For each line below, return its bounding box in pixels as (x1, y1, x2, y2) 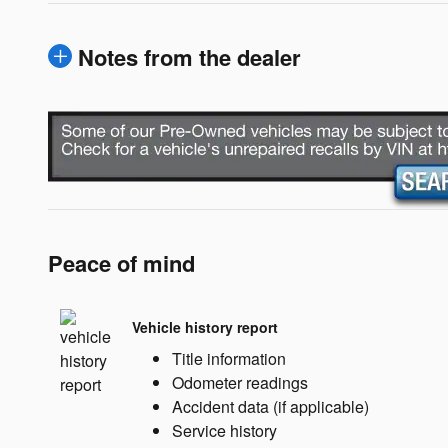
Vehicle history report (132, 317, 278, 338)
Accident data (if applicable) (172, 394, 369, 418)
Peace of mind (48, 246, 195, 279)
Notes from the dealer (78, 40, 301, 73)
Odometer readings (172, 370, 308, 394)
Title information (172, 346, 286, 370)
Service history (172, 418, 277, 442)
